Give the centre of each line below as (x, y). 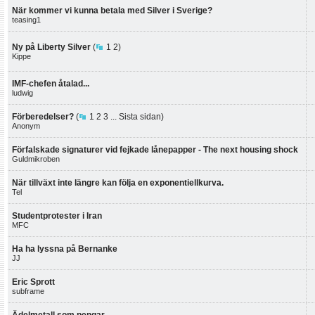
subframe (28, 291)
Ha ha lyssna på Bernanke (65, 249)
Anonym (26, 126)
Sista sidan (140, 117)
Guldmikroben (36, 159)
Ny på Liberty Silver (51, 47)
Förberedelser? (43, 117)
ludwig (22, 93)
